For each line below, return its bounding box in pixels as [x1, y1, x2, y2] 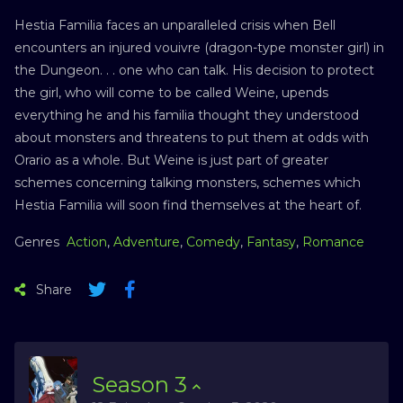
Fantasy [246, 233, 296, 250]
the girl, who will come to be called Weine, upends [14, 84, 328, 101]
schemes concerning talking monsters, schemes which [14, 174, 361, 191]
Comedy [186, 233, 240, 250]
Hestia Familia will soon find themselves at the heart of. [14, 196, 362, 213]
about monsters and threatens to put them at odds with [14, 129, 369, 146]
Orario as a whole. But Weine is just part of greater [14, 151, 328, 168]
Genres [14, 233, 59, 250]
